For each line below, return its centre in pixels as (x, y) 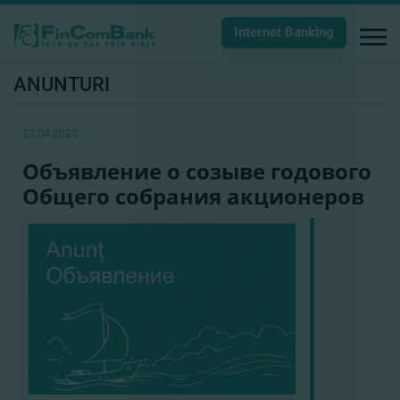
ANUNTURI (62, 84)
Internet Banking (284, 32)
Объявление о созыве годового (197, 171)
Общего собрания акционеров (193, 196)
